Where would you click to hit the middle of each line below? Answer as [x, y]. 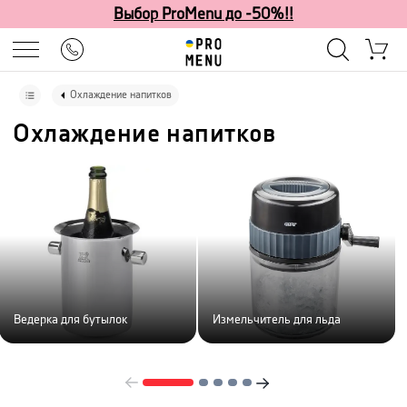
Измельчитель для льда [277, 320]
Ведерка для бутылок [70, 320]
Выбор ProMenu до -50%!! [203, 14]
